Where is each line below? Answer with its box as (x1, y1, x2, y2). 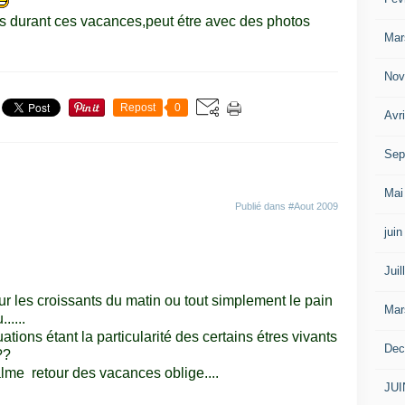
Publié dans (235, 201, 288, 212)
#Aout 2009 (288, 201, 338, 212)
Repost (120, 101, 155, 114)
